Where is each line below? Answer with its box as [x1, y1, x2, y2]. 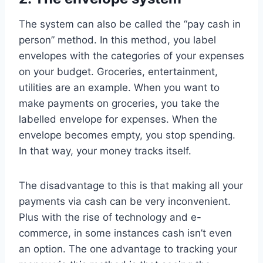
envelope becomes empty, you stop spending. [19, 129, 235, 141]
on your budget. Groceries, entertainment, [19, 66, 218, 78]
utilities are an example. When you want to [19, 82, 220, 94]
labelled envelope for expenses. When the [19, 113, 217, 126]
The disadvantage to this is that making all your [19, 180, 243, 192]
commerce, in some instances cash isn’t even [19, 227, 232, 240]
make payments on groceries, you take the [19, 97, 220, 110]
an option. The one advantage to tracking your [19, 243, 237, 255]
